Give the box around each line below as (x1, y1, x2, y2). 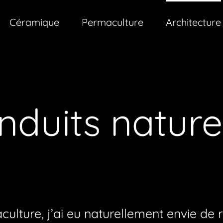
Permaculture (82, 15, 143, 28)
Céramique (9, 15, 59, 28)
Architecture (166, 15, 221, 28)
